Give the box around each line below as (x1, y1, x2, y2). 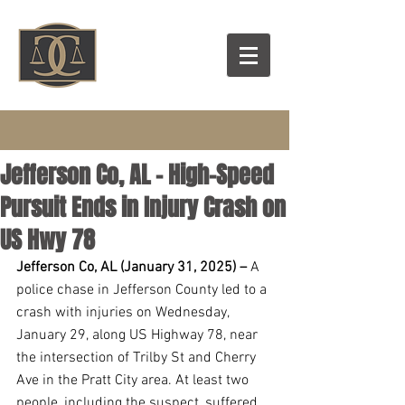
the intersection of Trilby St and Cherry (16, 349, 259, 367)
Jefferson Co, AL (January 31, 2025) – (16, 259, 247, 277)
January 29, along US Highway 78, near (16, 326, 261, 344)
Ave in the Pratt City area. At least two (16, 372, 252, 390)
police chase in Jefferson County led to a (16, 281, 270, 299)
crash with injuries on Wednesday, (16, 304, 232, 322)
